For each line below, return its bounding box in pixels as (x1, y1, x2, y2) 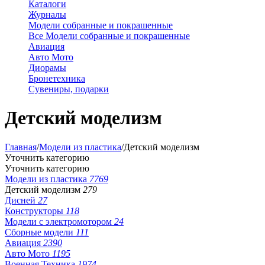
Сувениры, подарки (28, 84, 109, 94)
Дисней (5, 195, 38, 205)
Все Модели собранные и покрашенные (28, 31, 190, 41)
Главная (5, 141, 37, 152)
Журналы (28, 9, 66, 20)
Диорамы (28, 63, 66, 73)
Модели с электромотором (5, 216, 114, 227)
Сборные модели (5, 227, 76, 237)
